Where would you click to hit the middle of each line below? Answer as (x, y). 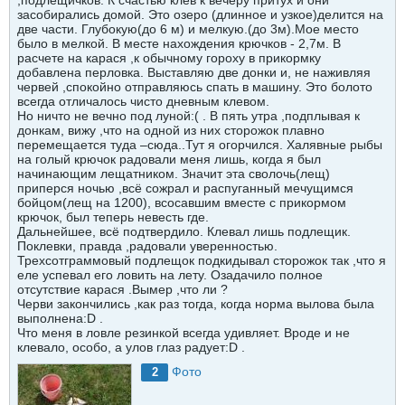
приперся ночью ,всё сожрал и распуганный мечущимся (185, 188)
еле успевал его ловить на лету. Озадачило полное (170, 275)
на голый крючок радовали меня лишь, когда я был (169, 159)
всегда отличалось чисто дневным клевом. (143, 101)
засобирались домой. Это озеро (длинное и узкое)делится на (200, 14)
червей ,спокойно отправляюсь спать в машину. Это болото (195, 87)
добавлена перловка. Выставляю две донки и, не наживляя (194, 72)
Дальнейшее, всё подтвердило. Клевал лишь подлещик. (184, 231)
